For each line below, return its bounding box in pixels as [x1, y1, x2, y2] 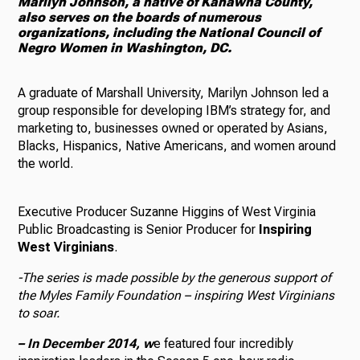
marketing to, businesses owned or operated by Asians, [18, 121, 329, 137]
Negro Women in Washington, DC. [18, 40, 235, 56]
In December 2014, [27, 336, 144, 352]
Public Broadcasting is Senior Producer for [18, 222, 260, 238]
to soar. [18, 305, 64, 321]
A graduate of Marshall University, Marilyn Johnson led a [18, 85, 329, 101]
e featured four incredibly [153, 336, 294, 352]
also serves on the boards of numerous [18, 10, 262, 26]
